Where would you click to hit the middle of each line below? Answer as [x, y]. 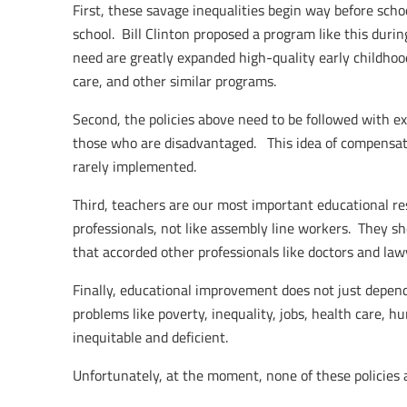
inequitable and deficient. [150, 338]
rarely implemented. [134, 167]
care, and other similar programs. [174, 81]
